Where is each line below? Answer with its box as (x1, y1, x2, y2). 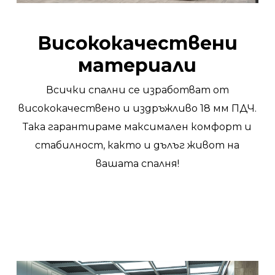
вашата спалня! (95, 157, 179, 169)
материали (78, 53, 197, 77)
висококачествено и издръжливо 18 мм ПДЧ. (18, 102, 257, 114)
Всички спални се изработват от (45, 83, 229, 96)
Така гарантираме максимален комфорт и (23, 120, 252, 133)
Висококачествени (37, 31, 238, 55)
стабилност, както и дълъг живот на (35, 139, 240, 151)
